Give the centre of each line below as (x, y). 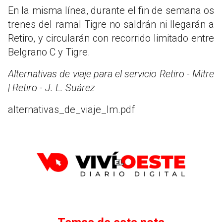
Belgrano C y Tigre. (49, 52)
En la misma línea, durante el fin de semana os (111, 10)
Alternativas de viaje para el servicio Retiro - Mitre (111, 74)
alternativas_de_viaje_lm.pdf (71, 109)
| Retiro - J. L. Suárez (51, 87)
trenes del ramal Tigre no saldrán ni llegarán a (111, 24)
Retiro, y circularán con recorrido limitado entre (111, 38)
